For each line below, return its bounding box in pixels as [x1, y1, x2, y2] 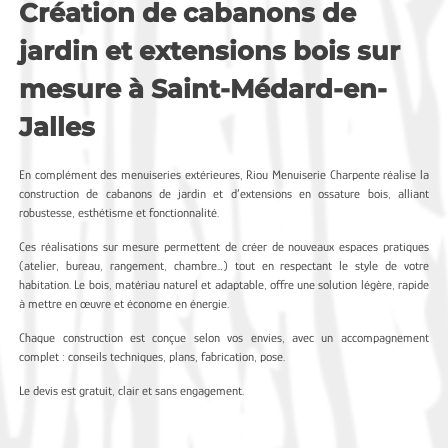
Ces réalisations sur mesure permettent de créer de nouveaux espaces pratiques [19, 238, 429, 254]
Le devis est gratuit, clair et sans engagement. [19, 382, 245, 398]
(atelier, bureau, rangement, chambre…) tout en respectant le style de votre [19, 257, 429, 273]
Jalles [19, 110, 96, 142]
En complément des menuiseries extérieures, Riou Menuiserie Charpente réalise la [19, 166, 429, 182]
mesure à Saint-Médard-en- [19, 72, 388, 104]
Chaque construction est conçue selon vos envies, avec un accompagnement [19, 329, 429, 345]
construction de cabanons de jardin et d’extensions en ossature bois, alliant [19, 185, 429, 201]
